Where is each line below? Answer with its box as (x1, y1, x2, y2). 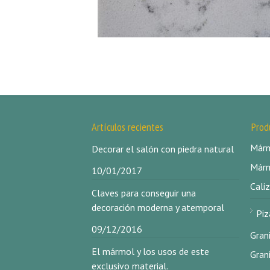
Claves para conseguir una (92, 187, 196, 199)
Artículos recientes (92, 120, 163, 134)
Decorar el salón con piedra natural (92, 143, 234, 155)
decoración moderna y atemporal (92, 201, 224, 213)
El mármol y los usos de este (92, 245, 209, 257)
